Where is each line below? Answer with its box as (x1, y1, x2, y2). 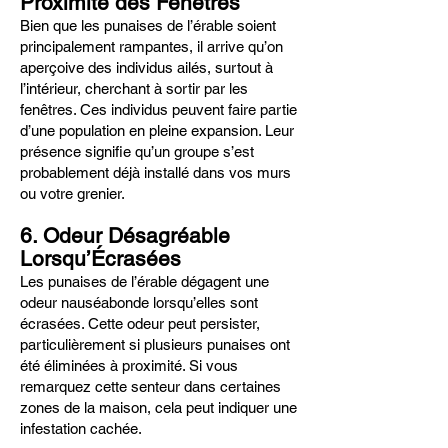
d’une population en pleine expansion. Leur (20, 122, 294, 139)
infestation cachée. (20, 420, 142, 437)
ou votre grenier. (20, 185, 125, 202)
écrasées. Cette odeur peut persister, (20, 315, 260, 332)
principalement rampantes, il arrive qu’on (20, 38, 283, 55)
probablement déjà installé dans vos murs (20, 164, 291, 181)
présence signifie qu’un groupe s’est (20, 143, 254, 160)
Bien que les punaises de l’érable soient (20, 17, 276, 34)
